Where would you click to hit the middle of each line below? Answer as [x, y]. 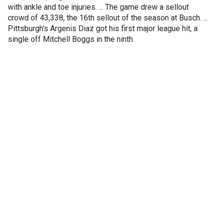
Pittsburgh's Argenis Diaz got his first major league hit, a [103, 28]
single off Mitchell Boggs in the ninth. [71, 39]
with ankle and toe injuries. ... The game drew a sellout [98, 7]
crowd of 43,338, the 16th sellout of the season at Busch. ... [108, 18]
